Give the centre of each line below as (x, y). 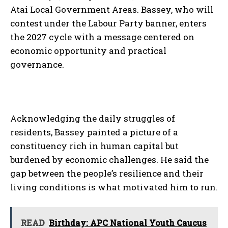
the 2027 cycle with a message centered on (102, 37)
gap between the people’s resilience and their (107, 173)
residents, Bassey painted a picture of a (94, 132)
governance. (37, 64)
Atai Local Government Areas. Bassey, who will (112, 9)
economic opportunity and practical (88, 50)
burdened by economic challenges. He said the (109, 159)
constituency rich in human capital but (94, 146)
